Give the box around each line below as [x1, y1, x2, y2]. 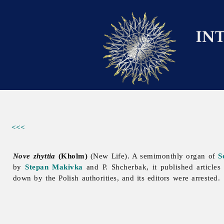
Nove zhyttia [13, 151, 55, 160]
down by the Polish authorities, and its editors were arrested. [13, 173, 220, 182]
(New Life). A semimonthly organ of [87, 151, 218, 160]
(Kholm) [55, 151, 87, 160]
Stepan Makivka [25, 162, 83, 171]
